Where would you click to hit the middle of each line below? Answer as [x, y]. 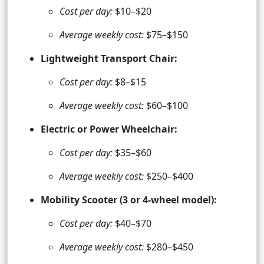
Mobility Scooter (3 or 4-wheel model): [129, 200]
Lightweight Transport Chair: [109, 59]
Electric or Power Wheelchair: [109, 129]
